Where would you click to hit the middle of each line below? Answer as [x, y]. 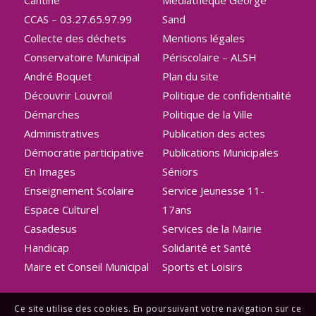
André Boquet [57, 76]
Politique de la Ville [207, 114]
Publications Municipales [220, 152]
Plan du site [190, 76]
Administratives [61, 133]
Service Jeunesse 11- [213, 190]
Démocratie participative [84, 152]
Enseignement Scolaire [79, 190]
